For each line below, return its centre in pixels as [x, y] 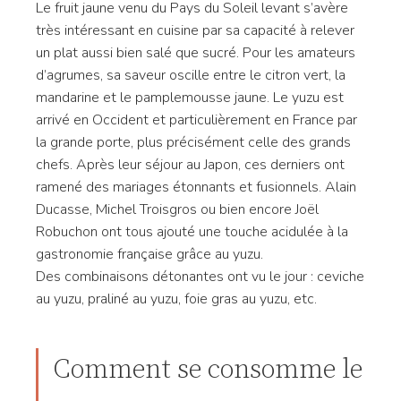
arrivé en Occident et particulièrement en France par [196, 120]
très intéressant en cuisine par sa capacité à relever [195, 30]
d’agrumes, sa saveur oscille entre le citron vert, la [191, 75]
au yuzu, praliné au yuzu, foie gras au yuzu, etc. [176, 299]
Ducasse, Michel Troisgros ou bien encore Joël [177, 209]
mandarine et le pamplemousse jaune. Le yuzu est [190, 98]
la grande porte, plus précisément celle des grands [193, 142]
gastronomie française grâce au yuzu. [149, 254]
